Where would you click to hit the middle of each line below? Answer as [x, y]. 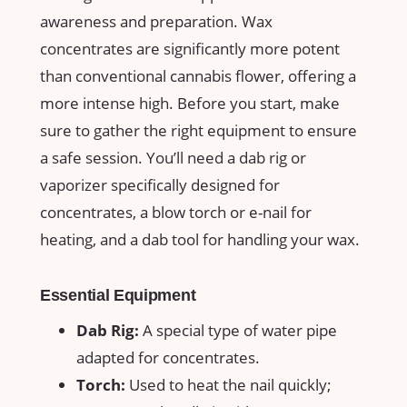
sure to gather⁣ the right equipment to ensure [199, 130]
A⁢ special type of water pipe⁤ [238, 331]
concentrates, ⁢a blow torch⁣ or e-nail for [176, 212]
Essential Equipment [118, 295]
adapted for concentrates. [168, 358]
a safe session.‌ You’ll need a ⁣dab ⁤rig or [173, 157]
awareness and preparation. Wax [156, 21]
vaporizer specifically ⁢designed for [160, 184]
